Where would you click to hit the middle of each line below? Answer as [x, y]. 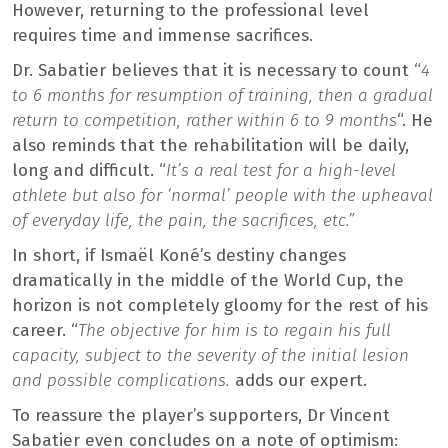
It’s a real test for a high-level [281, 170]
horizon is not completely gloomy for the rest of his [220, 305]
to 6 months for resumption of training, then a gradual [222, 95]
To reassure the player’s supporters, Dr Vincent [201, 415]
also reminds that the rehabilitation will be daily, [210, 145]
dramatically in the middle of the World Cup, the [208, 280]
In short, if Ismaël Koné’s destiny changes [179, 255]
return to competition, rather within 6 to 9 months [204, 120]
